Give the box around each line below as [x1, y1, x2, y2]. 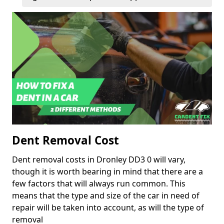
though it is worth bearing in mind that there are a [12, 166, 203, 177]
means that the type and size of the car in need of [12, 190, 199, 201]
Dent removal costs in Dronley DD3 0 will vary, [12, 154, 185, 165]
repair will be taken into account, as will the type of [12, 202, 204, 213]
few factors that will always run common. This [12, 178, 185, 189]
